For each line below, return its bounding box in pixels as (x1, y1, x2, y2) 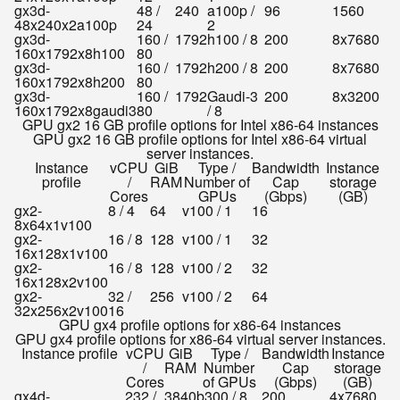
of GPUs (202, 371, 256, 392)
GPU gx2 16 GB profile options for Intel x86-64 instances (21, 114, 379, 135)
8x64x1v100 (14, 214, 92, 235)
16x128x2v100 (14, 271, 108, 292)
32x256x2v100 (14, 300, 108, 321)
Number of (184, 171, 250, 192)
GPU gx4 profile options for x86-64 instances (59, 314, 341, 335)
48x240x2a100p (14, 14, 117, 35)
